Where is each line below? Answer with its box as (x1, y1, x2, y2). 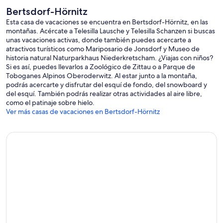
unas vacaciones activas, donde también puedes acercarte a (6, 35, 191, 45)
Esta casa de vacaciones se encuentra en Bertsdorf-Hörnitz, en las (6, 17, 208, 27)
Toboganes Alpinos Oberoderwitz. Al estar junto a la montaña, (6, 71, 197, 81)
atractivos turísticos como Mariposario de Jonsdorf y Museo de (6, 44, 200, 54)
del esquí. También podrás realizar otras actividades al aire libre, (6, 89, 202, 99)
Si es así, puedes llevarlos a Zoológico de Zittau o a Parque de (6, 62, 195, 72)
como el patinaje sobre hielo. (6, 98, 95, 108)
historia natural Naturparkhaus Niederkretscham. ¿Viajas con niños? (6, 53, 213, 63)
